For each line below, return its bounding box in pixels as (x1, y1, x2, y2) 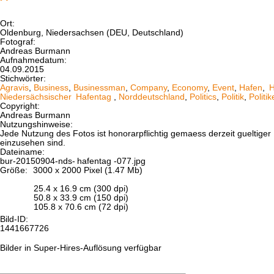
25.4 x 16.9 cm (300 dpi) (34, 183, 128, 193)
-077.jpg (113, 156, 146, 166)
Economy (172, 83, 207, 92)
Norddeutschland (118, 92, 185, 102)
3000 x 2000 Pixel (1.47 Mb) (31, 165, 143, 175)
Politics (189, 92, 217, 102)
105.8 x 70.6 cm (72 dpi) (34, 202, 128, 212)
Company (130, 83, 167, 92)
